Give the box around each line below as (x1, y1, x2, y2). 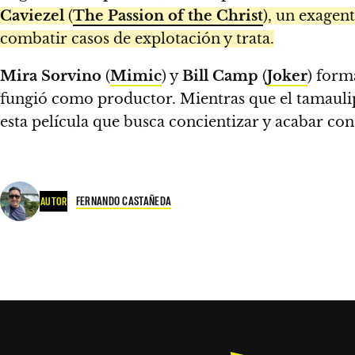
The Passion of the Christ (73, 6, 263, 25)
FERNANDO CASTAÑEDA (75, 193, 172, 208)
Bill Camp (182, 67, 258, 85)
